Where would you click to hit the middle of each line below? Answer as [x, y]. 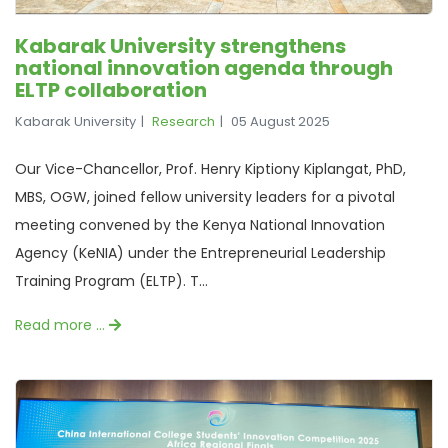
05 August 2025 [280, 122]
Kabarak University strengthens [180, 46]
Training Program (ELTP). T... [111, 281]
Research [183, 122]
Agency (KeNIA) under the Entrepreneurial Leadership [200, 253]
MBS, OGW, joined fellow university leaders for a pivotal [205, 197]
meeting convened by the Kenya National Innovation [200, 225]
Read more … [62, 325]
